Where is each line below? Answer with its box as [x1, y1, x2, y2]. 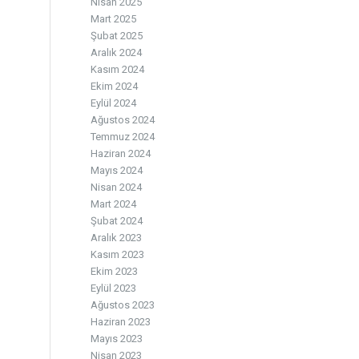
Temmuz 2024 [91, 131, 155, 143]
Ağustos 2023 [91, 299, 155, 311]
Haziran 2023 [91, 316, 151, 328]
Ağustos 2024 [91, 114, 155, 126]
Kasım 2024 [91, 63, 145, 75]
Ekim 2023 [91, 265, 139, 277]
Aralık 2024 [91, 46, 143, 58]
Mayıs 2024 [91, 164, 143, 176]
